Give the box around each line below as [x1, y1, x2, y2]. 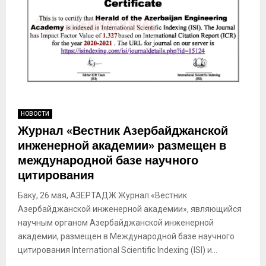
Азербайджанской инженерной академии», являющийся [18, 204, 242, 214]
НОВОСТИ [21, 110, 49, 117]
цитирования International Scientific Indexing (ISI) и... [18, 245, 217, 255]
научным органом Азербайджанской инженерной [18, 217, 214, 227]
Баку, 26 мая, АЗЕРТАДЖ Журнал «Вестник [18, 190, 187, 200]
